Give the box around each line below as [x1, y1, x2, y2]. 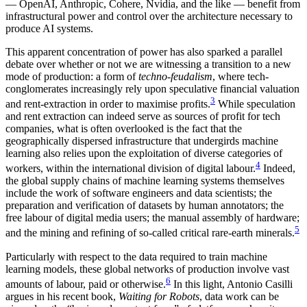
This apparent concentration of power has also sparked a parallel [5, 45, 282, 58]
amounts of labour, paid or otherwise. [5, 278, 166, 290]
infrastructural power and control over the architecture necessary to [5, 10, 293, 22]
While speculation [215, 97, 295, 110]
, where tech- [212, 70, 269, 82]
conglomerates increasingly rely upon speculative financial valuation [5, 82, 299, 95]
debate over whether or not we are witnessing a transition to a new [5, 58, 291, 70]
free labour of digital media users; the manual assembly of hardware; [5, 212, 299, 224]
